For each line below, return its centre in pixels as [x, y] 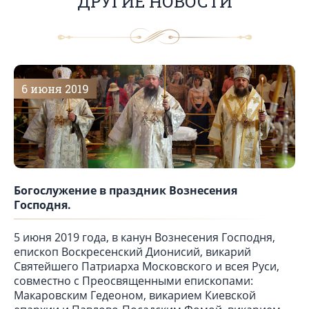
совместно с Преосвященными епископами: [133, 280]
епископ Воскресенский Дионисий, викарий [132, 251]
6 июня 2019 [55, 88]
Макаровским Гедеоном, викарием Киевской [135, 295]
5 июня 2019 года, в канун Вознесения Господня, [144, 237]
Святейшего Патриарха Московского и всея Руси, [147, 266]
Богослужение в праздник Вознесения [126, 190]
